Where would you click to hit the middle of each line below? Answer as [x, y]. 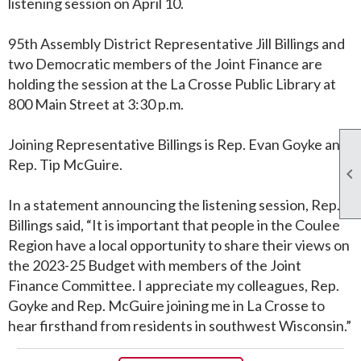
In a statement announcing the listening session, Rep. [174, 205]
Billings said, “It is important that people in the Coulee [174, 225]
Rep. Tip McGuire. [65, 165]
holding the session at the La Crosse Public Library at [172, 84]
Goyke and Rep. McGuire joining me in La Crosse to [166, 306]
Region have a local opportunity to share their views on [179, 245]
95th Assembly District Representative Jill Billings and [176, 44]
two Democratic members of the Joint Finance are [165, 64]
